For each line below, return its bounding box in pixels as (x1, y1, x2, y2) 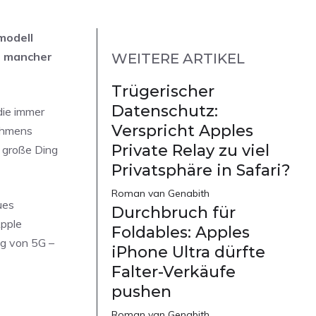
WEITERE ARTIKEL (111, 50, 245, 68)
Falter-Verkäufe (111, 262, 236, 282)
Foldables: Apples (111, 223, 250, 243)
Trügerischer (111, 82, 214, 102)
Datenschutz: (111, 102, 218, 121)
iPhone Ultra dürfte (111, 243, 265, 262)
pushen (111, 282, 171, 302)
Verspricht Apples (111, 121, 253, 141)
